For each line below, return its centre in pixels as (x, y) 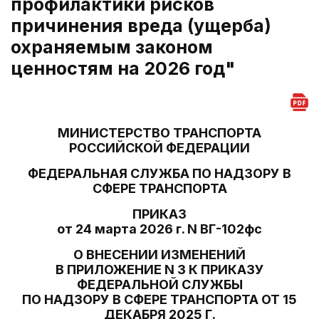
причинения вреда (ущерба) (141, 26)
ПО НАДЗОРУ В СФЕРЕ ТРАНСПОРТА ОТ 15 (159, 299)
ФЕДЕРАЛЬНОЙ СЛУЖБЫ (159, 284)
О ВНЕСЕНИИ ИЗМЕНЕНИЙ (159, 255)
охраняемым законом (112, 47)
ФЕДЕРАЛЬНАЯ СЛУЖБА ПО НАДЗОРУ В (159, 173)
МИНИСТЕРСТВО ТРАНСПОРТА (159, 133)
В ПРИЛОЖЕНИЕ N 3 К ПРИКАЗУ (159, 270)
